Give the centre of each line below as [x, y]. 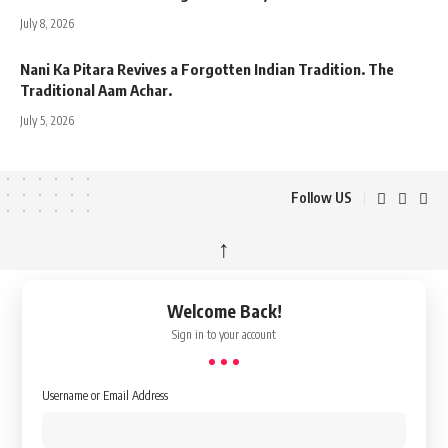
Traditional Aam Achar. [96, 89]
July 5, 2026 [47, 120]
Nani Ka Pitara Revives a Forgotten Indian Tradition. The [207, 68]
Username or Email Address [105, 395]
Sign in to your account [224, 334]
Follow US [321, 198]
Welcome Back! [224, 310]
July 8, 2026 [47, 23]
